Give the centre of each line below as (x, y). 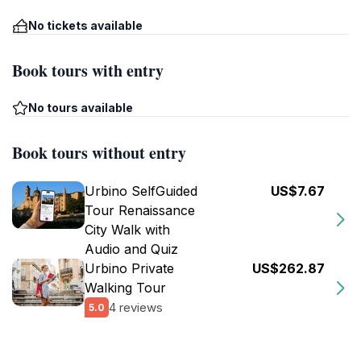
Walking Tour (125, 288)
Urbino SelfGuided (141, 191)
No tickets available (85, 25)
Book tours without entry (99, 153)
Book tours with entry (88, 71)
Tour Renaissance (140, 210)
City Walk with (127, 230)
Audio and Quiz (131, 249)
